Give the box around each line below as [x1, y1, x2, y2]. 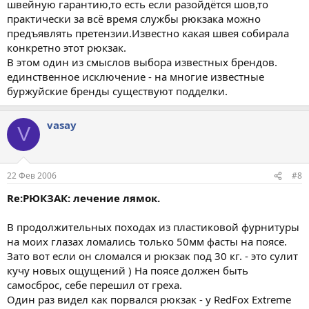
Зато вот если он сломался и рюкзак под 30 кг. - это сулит [7, 249, 298, 263]
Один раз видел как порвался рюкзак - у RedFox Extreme [7, 292, 291, 306]
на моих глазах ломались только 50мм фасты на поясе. [7, 235, 287, 248]
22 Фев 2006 [7, 170, 57, 181]
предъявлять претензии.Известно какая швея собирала [7, 26, 289, 40]
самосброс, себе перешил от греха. [7, 278, 182, 292]
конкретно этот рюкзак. [7, 40, 126, 54]
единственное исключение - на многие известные [7, 69, 264, 83]
